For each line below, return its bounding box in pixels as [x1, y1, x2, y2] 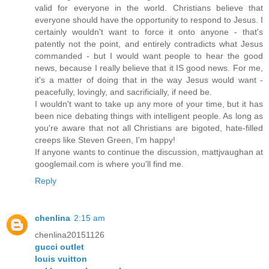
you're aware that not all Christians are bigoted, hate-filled [35, 123, 263, 133]
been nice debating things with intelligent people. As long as [35, 111, 263, 121]
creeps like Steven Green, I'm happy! [35, 135, 175, 145]
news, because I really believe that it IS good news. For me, [35, 63, 263, 73]
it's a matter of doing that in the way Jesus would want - [35, 75, 263, 85]
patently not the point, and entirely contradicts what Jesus [35, 39, 263, 49]
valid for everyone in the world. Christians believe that [35, 3, 263, 13]
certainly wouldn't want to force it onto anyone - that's [35, 27, 263, 37]
